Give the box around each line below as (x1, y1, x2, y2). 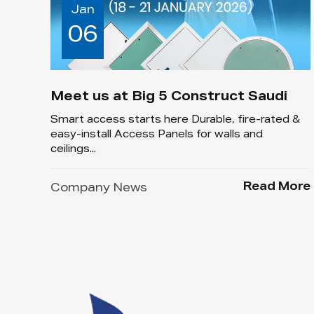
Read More (243, 182, 311, 194)
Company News (50, 184, 147, 196)
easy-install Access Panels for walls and (50, 130, 263, 141)
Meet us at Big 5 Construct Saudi (50, 91, 287, 104)
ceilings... (50, 145, 96, 156)
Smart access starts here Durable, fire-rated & (50, 116, 300, 126)
